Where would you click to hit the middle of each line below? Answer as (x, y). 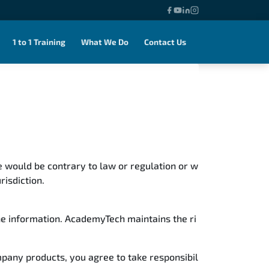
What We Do (105, 42)
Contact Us (165, 42)
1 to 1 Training (39, 42)
